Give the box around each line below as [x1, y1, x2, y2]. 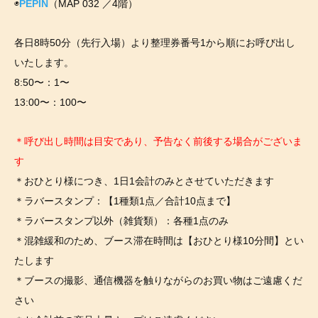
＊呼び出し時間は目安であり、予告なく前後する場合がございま [14, 136, 302, 148]
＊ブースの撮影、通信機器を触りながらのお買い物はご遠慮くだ [14, 275, 302, 287]
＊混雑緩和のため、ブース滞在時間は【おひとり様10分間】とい [14, 235, 304, 247]
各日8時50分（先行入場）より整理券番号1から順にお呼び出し [14, 37, 295, 49]
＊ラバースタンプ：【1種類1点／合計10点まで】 [14, 195, 236, 207]
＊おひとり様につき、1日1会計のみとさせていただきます [14, 175, 274, 187]
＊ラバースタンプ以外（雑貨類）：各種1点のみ [14, 215, 229, 227]
